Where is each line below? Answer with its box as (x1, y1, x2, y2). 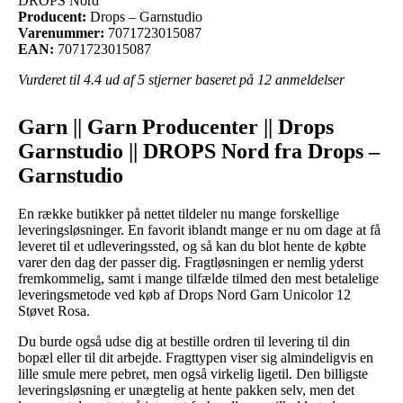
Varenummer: (18, 24, 104, 40)
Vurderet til (18, 71, 84, 87)
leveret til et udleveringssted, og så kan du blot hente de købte (18, 237, 366, 254)
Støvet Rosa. (18, 302, 90, 318)
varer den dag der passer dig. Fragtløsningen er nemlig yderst (18, 254, 363, 270)
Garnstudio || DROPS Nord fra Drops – (18, 139, 380, 163)
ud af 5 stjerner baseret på (102, 71, 257, 87)
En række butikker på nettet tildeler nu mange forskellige (18, 205, 339, 221)
